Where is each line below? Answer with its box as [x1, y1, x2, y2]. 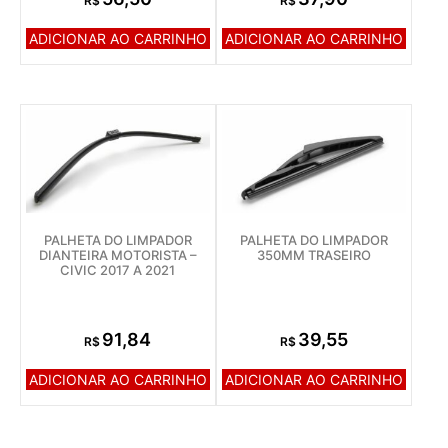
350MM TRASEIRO [256, 246, 371, 263]
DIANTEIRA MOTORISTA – [38, 246, 197, 263]
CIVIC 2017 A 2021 [60, 261, 176, 278]
